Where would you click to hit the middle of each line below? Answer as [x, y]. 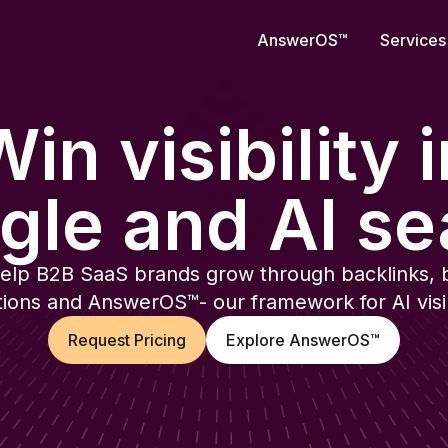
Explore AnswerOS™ [303, 340]
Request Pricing [127, 340]
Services [413, 40]
